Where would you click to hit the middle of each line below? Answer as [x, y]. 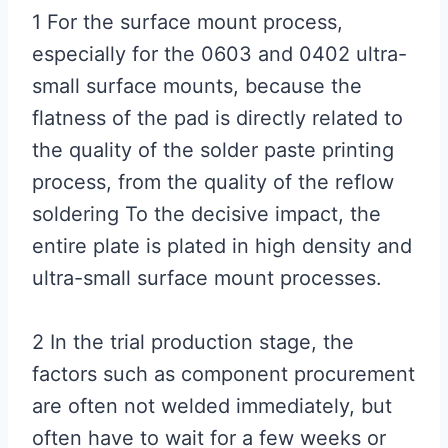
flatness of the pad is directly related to [217, 118]
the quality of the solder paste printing [213, 150]
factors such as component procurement [223, 374]
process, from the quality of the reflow [213, 182]
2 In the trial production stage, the [193, 342]
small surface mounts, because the [197, 86]
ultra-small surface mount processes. [207, 278]
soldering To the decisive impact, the [206, 214]
